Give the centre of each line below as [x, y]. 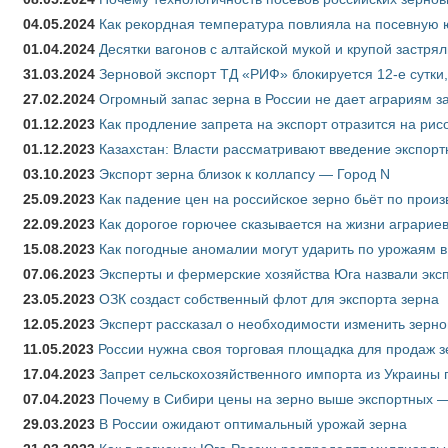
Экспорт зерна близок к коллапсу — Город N [244, 174]
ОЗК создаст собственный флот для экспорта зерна [269, 299]
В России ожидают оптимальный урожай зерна [253, 424]
